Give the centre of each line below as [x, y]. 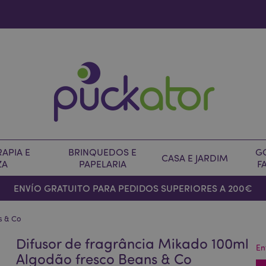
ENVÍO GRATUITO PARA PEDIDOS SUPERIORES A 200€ [133, 188]
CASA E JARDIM [195, 158]
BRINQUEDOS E [102, 152]
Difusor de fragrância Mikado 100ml [133, 243]
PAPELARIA [102, 164]
